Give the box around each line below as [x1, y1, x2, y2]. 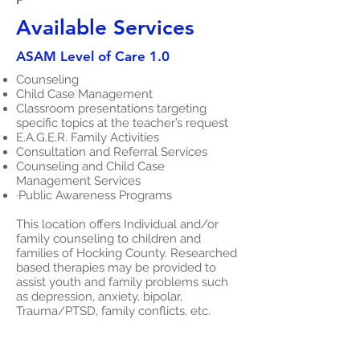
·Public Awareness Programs [16, 188, 172, 202]
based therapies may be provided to [16, 260, 216, 275]
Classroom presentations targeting [16, 101, 207, 116]
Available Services [16, 15, 194, 40]
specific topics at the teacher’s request [16, 116, 228, 130]
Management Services [16, 174, 141, 188]
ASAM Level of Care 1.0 [16, 48, 170, 64]
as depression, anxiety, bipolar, [16, 289, 182, 304]
